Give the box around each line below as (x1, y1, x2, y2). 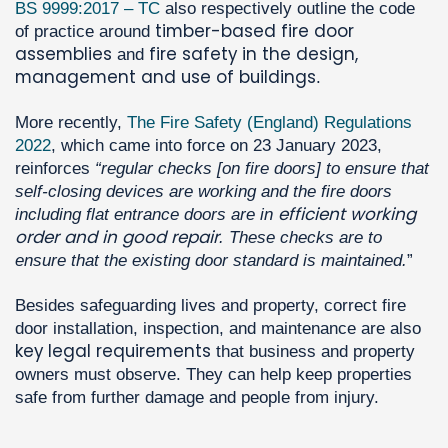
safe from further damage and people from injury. (15, 387, 379, 407)
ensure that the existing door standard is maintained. (15, 251, 407, 271)
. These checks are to (219, 228, 382, 248)
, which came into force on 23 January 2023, (51, 136, 382, 156)
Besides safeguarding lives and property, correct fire (15, 295, 406, 315)
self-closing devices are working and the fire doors (15, 182, 392, 202)
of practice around (15, 22, 155, 42)
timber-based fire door (155, 19, 354, 44)
